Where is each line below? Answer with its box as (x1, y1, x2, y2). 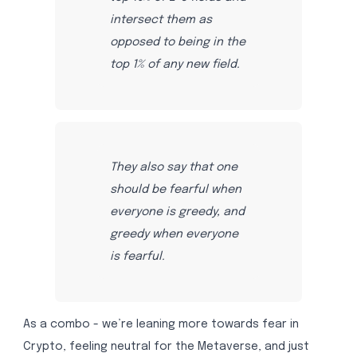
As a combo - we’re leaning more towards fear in (22, 319, 299, 331)
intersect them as (109, 14, 212, 26)
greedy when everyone (109, 228, 238, 240)
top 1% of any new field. (109, 59, 240, 71)
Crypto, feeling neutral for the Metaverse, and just (22, 341, 309, 353)
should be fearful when (109, 183, 241, 195)
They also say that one (109, 161, 237, 173)
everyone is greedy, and (109, 206, 245, 218)
